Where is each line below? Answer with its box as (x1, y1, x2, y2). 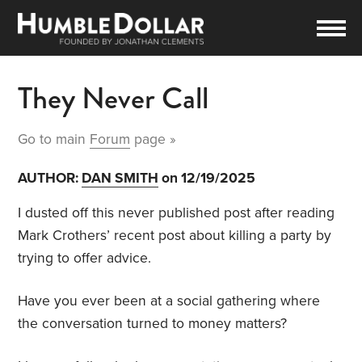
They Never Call (18, 76, 209, 121)
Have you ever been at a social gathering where (18, 293, 321, 310)
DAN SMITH (82, 170, 159, 187)
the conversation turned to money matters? (18, 315, 288, 333)
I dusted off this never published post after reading (18, 204, 335, 222)
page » (130, 131, 177, 149)
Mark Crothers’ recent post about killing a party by (18, 227, 332, 245)
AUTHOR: (18, 170, 82, 187)
